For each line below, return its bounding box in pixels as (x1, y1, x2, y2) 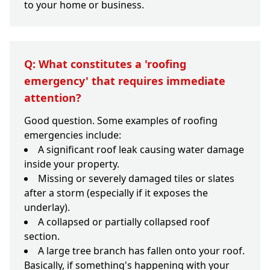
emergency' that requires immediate (24, 74, 225, 89)
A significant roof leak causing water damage (38, 143, 244, 157)
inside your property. (24, 157, 119, 171)
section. (24, 230, 60, 243)
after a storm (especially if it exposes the (24, 186, 208, 200)
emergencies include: (24, 128, 121, 142)
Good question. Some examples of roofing (24, 114, 218, 128)
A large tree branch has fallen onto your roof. (38, 244, 245, 258)
